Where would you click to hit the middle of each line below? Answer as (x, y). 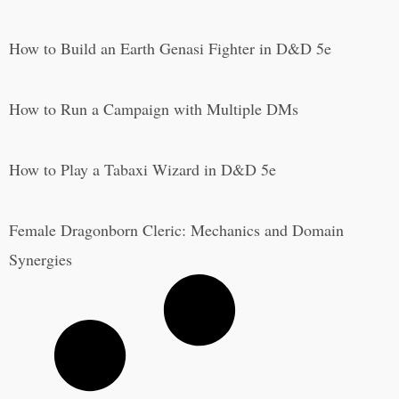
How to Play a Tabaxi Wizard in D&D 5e (142, 170)
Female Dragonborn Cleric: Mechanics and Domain (176, 230)
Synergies (41, 260)
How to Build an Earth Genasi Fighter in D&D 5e (170, 49)
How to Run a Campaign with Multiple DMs (154, 109)
